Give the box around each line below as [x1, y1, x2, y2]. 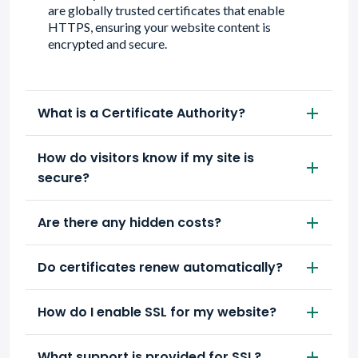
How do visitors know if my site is [38, 149, 254, 167]
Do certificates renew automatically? [38, 258, 283, 276]
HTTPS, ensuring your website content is [48, 19, 271, 34]
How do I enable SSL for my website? [38, 303, 276, 321]
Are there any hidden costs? [38, 213, 221, 232]
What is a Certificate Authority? [38, 104, 245, 122]
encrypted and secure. [48, 36, 167, 51]
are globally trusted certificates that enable [48, 2, 284, 18]
